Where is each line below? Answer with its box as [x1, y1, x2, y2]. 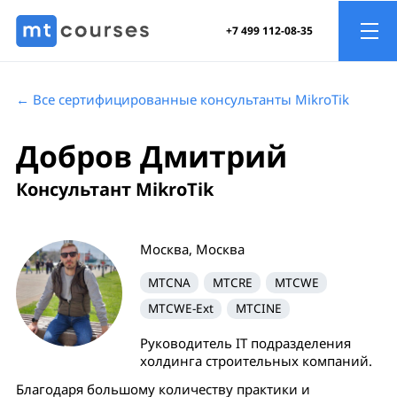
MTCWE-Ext [147, 300, 214, 317]
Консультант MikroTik [16, 176, 214, 201]
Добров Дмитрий [16, 135, 287, 176]
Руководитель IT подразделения [139, 333, 351, 352]
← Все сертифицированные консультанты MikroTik [16, 90, 349, 108]
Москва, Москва [139, 239, 245, 258]
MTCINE [235, 300, 282, 317]
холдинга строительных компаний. [139, 351, 372, 370]
